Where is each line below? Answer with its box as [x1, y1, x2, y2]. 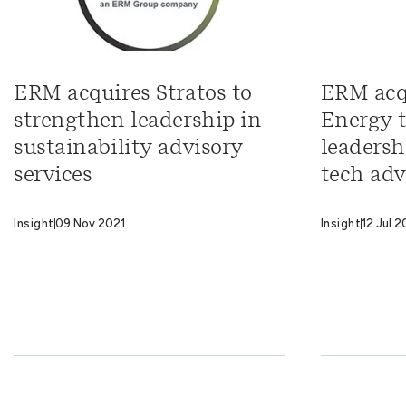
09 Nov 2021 [54, 217, 125, 231]
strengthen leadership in [14, 111, 262, 131]
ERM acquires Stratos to [14, 83, 252, 104]
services [14, 165, 92, 186]
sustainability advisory [14, 138, 243, 159]
